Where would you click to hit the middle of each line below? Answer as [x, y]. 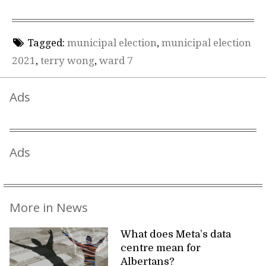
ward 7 [116, 61]
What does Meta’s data [176, 234]
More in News [49, 207]
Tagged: [46, 43]
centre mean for [161, 248]
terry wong [67, 61]
